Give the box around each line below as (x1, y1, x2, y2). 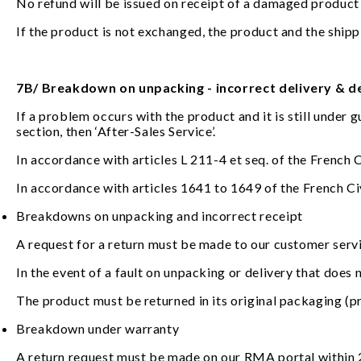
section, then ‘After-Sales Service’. (16, 123, 219, 139)
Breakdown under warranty (16, 321, 180, 336)
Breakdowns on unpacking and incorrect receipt (16, 208, 303, 223)
